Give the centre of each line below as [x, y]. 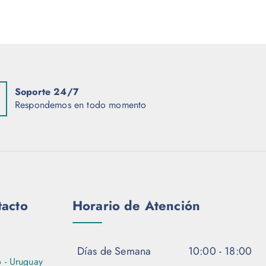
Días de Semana [114, 251]
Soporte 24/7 [47, 92]
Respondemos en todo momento [81, 105]
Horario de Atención [137, 206]
